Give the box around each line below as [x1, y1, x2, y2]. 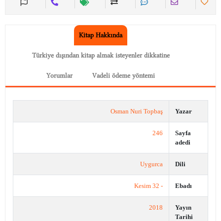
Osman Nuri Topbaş [110, 108, 163, 115]
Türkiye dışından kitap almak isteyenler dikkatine [32, 51, 170, 60]
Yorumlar [46, 72, 73, 80]
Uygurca [140, 160, 163, 168]
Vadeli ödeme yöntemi [92, 72, 155, 80]
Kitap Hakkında [79, 31, 122, 40]
